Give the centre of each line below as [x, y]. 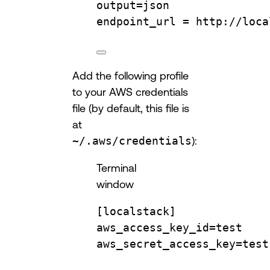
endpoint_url [136, 22]
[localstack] [136, 212]
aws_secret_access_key [166, 244]
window [115, 184]
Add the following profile [130, 76]
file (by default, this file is [131, 108]
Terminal [116, 168]
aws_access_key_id [153, 228]
